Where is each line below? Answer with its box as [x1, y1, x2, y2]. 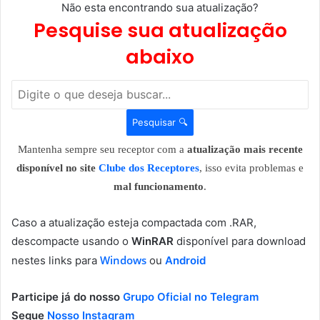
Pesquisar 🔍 [132, 116, 188, 128]
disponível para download [174, 234, 306, 248]
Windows [100, 252, 146, 267]
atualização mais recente [186, 143, 303, 155]
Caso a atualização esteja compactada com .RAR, [11, 215, 256, 229]
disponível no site [16, 161, 99, 174]
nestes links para [11, 253, 97, 267]
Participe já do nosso [11, 289, 123, 304]
